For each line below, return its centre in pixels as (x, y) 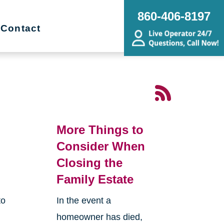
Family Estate (95, 179)
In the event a (83, 201)
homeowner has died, (99, 217)
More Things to (100, 130)
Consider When (100, 146)
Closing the (89, 163)
